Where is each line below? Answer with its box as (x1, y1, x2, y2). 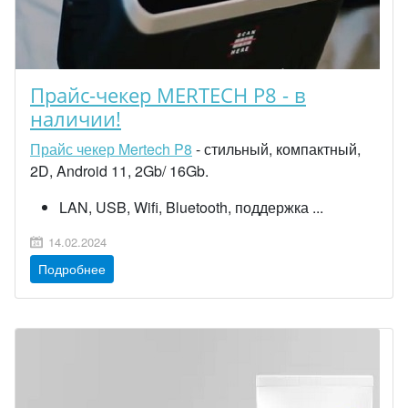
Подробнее (38, 260, 106, 278)
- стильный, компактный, (192, 138, 361, 159)
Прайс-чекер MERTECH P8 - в (30, 82, 306, 108)
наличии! (30, 106, 121, 132)
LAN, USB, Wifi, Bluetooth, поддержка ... (59, 197, 323, 218)
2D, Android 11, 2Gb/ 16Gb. (30, 160, 209, 181)
